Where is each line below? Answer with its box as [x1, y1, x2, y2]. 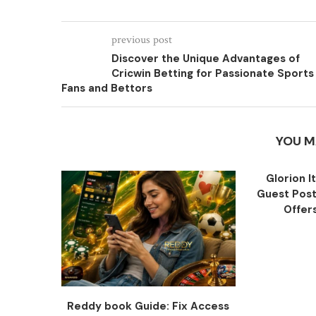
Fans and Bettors [61, 81, 152, 95]
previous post [111, 32, 172, 47]
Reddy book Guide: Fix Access [67, 299, 230, 314]
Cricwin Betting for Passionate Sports [111, 66, 314, 80]
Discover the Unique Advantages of [111, 51, 300, 66]
